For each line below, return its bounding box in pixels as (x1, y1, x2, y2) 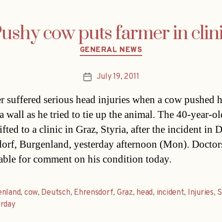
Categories (111, 40, 154, 52)
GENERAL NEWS (79, 46, 143, 55)
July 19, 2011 (96, 71, 139, 82)
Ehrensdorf (74, 187, 113, 198)
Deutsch (41, 187, 70, 198)
